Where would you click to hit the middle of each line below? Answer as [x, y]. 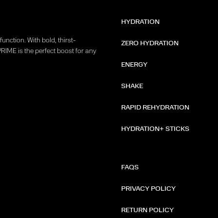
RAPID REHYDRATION [155, 108]
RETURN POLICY [147, 210]
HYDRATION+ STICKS [155, 129]
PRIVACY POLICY [148, 189]
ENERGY [134, 65]
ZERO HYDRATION [150, 43]
